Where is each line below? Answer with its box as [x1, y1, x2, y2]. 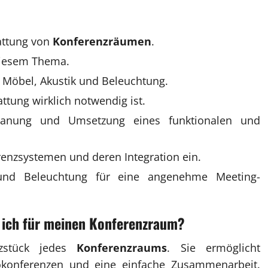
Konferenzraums [77, 240, 167, 255]
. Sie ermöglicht [167, 240, 260, 255]
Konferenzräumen [53, 33, 151, 48]
